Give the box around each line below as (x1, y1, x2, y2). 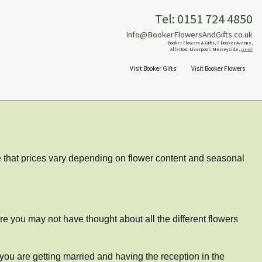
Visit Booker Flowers (191, 64, 245, 73)
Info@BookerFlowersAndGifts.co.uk (125, 29, 253, 40)
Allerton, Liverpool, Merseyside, (170, 46, 241, 52)
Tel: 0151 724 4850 (154, 11, 253, 27)
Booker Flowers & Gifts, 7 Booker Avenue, (167, 40, 253, 46)
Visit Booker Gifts (129, 64, 176, 73)
